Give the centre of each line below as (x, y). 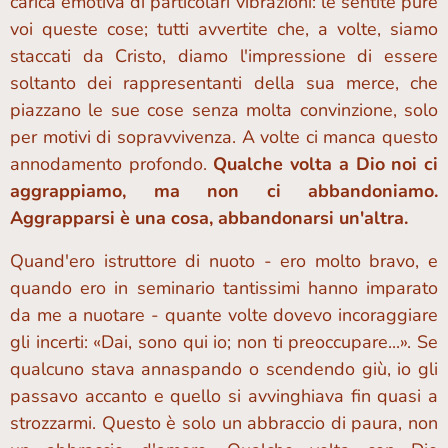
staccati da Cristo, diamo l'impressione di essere (224, 56)
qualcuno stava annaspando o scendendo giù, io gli (224, 369)
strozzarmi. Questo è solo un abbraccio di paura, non (224, 423)
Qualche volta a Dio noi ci (326, 164)
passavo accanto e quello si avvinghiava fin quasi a (224, 396)
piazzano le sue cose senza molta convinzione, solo (224, 110)
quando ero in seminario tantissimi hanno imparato (224, 288)
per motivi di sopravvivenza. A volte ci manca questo (224, 137)
